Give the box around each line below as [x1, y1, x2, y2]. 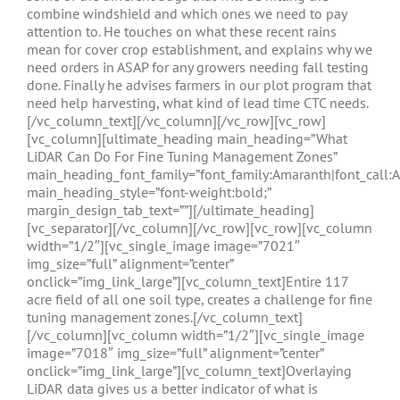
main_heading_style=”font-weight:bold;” [27, 183, 271, 201]
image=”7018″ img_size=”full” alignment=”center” [27, 344, 323, 362]
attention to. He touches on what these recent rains [27, 22, 337, 40]
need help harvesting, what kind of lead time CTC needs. [27, 94, 369, 112]
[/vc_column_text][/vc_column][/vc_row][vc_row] [27, 112, 326, 129]
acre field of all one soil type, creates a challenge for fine [27, 290, 372, 308]
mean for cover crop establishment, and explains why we [27, 40, 372, 58]
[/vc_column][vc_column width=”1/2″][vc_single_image [27, 326, 364, 344]
